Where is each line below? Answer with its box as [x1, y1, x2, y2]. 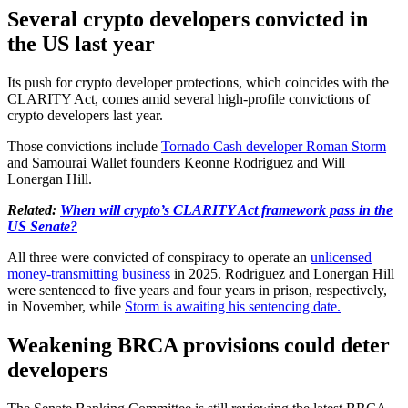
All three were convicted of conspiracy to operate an [7, 249, 311, 265]
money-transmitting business [7, 265, 170, 281]
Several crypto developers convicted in [7, 6, 368, 31]
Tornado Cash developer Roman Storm [161, 138, 386, 154]
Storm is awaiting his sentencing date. [125, 298, 341, 314]
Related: [7, 201, 60, 218]
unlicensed [311, 249, 372, 265]
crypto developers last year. [7, 107, 163, 123]
